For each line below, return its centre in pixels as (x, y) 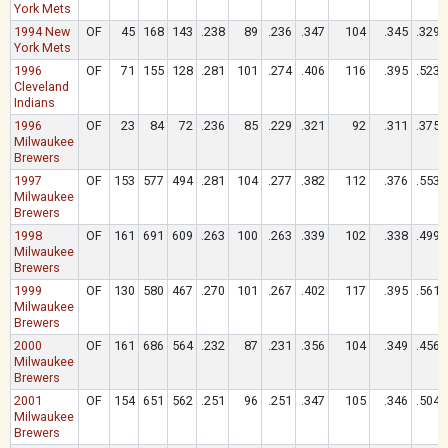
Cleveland (42, 86)
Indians (35, 102)
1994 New (42, 31)
